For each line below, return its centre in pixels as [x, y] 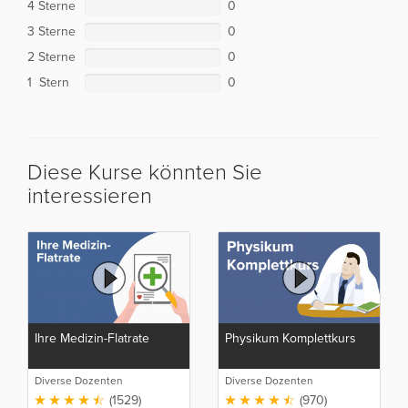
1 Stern [48, 83]
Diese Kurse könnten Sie [145, 173]
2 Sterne [51, 57]
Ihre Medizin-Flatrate [92, 338]
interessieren [90, 197]
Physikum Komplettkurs [291, 338]
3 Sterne [51, 32]
